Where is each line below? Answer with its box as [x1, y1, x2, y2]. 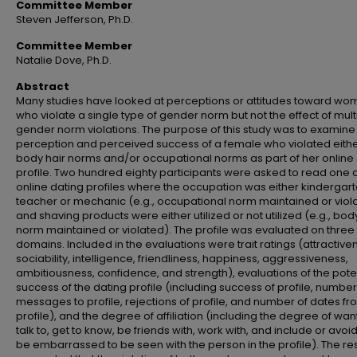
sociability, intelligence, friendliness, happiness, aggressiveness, [16, 251, 348, 266]
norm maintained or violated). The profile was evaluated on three [16, 222, 355, 237]
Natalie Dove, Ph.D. [16, 53, 112, 68]
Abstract [16, 79, 69, 94]
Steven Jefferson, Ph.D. [16, 12, 133, 27]
